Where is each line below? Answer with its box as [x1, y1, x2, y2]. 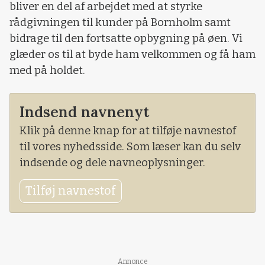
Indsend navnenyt [20, 102, 149, 121]
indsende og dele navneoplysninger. [20, 156, 205, 169]
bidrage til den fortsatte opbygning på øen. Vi [9, 31, 243, 45]
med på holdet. [9, 63, 85, 77]
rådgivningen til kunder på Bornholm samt [9, 15, 231, 29]
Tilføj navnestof [25, 183, 116, 198]
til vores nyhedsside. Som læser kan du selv [20, 140, 241, 153]
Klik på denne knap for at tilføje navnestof [20, 124, 236, 137]
